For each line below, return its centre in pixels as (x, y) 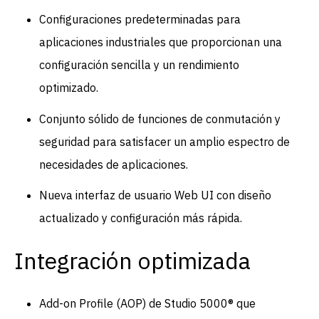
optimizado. (69, 88)
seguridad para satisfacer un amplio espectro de (165, 141)
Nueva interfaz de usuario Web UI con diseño (156, 195)
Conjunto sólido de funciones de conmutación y (160, 119)
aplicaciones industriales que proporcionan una (161, 42)
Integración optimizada (132, 260)
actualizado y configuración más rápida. (141, 218)
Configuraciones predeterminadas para (140, 20)
